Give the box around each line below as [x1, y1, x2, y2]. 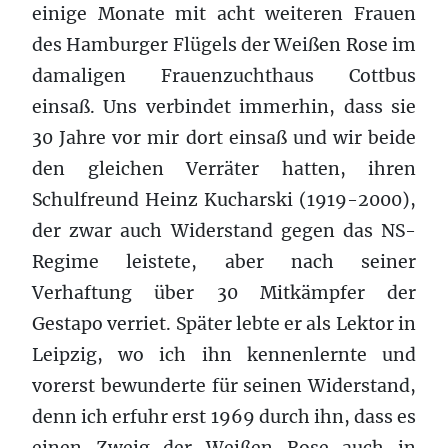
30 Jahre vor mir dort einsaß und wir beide [32, 126, 416, 149]
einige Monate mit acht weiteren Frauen [32, 2, 416, 25]
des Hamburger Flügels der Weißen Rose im [32, 33, 416, 56]
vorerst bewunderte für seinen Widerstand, [32, 374, 416, 397]
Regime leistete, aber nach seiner [32, 250, 416, 273]
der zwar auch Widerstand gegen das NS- [32, 219, 416, 242]
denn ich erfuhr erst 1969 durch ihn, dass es [32, 405, 416, 428]
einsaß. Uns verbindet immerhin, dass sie [32, 95, 416, 118]
